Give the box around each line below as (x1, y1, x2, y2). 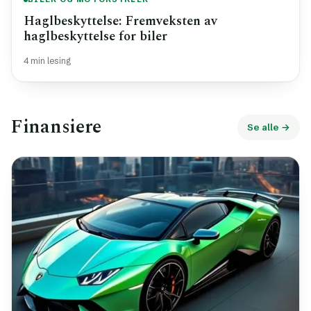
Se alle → (247, 121, 290, 133)
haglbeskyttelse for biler (24, 26, 167, 47)
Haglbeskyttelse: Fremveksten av (24, 10, 217, 31)
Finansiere (11, 112, 101, 142)
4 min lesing (24, 55, 71, 66)
